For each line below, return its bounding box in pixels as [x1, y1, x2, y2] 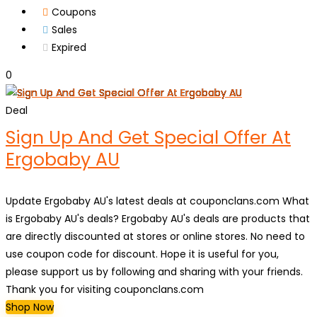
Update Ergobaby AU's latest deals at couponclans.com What [6, 194, 309, 208]
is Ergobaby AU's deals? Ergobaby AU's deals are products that [6, 212, 310, 226]
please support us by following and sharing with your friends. [6, 265, 303, 279]
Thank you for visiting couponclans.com [6, 282, 204, 296]
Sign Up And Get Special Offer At [6, 125, 291, 150]
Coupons [52, 5, 96, 19]
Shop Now [6, 300, 54, 314]
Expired [52, 40, 86, 54]
